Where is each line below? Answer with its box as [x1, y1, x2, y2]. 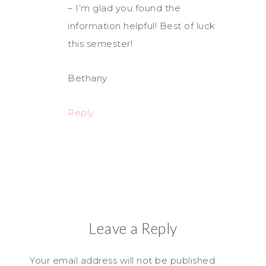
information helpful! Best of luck [68, 20, 216, 31]
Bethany [68, 72, 107, 84]
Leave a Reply [88, 218, 178, 237]
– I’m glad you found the [68, 2, 180, 14]
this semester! [68, 37, 132, 49]
